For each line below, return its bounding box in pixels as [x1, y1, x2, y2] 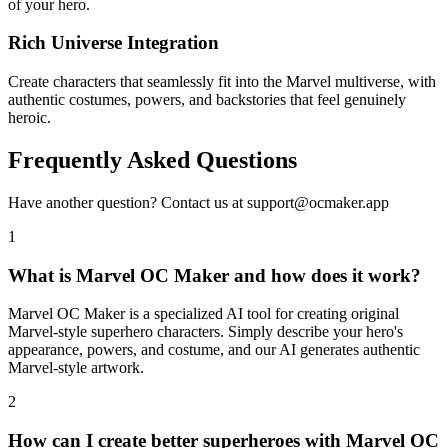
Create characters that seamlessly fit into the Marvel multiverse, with [8, 72, 436, 90]
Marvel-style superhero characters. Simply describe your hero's [8, 323, 403, 341]
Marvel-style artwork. [8, 359, 144, 377]
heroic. [8, 108, 51, 126]
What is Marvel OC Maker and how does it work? [8, 264, 421, 286]
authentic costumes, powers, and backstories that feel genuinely [8, 90, 406, 108]
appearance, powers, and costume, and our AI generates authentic [8, 341, 420, 359]
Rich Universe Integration [8, 32, 219, 54]
